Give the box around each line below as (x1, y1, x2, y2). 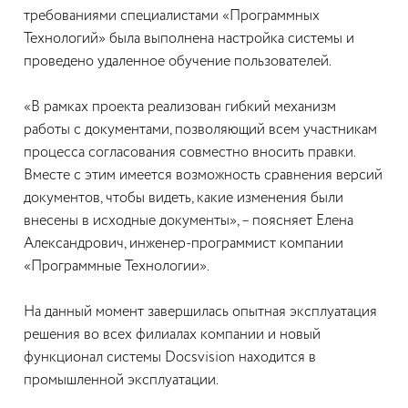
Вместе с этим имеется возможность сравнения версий (24, 168, 382, 183)
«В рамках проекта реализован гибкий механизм (24, 100, 336, 115)
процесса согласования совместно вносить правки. (24, 146, 355, 160)
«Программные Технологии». (24, 260, 209, 274)
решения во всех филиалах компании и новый (24, 328, 321, 342)
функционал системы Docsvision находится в (24, 351, 316, 365)
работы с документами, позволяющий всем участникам (24, 123, 377, 138)
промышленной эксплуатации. (24, 373, 219, 388)
